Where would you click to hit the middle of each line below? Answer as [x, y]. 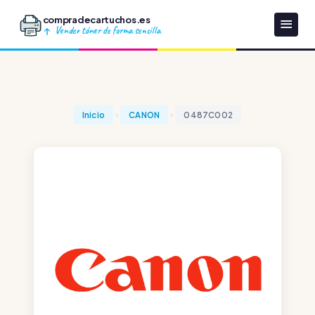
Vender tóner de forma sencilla [106, 30]
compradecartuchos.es [96, 19]
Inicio [94, 115]
